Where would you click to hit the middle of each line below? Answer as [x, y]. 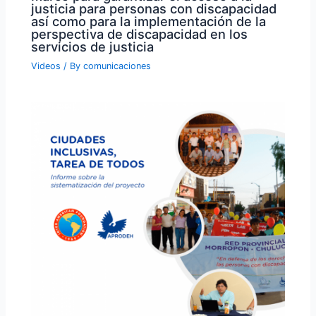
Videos [46, 66]
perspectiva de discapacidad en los [140, 34]
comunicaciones [117, 66]
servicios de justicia [93, 46]
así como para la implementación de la [149, 21]
